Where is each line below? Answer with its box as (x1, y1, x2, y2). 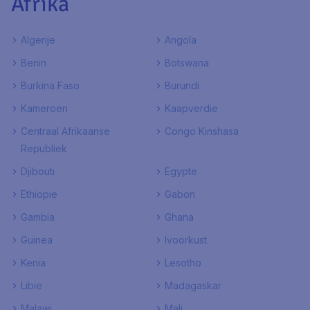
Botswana (165, 57, 209, 69)
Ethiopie (21, 188, 57, 200)
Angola (165, 34, 197, 46)
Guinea (21, 234, 53, 246)
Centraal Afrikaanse (21, 125, 110, 137)
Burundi (165, 80, 199, 91)
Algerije (21, 34, 55, 46)
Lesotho (165, 257, 201, 268)
